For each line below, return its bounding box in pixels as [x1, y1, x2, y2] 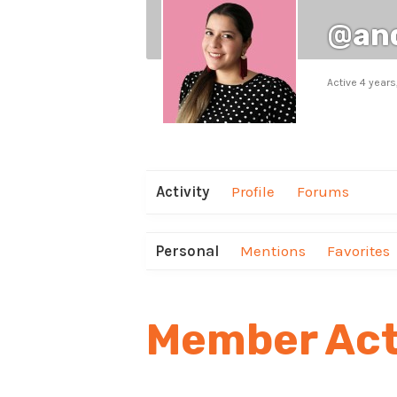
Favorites [327, 241, 391, 260]
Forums [296, 183, 349, 201]
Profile [230, 183, 275, 201]
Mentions [240, 241, 307, 260]
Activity [155, 183, 209, 201]
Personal [155, 241, 220, 260]
